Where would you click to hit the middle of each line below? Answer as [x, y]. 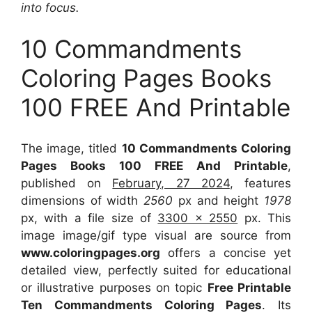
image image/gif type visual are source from [156, 235]
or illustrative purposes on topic [114, 287]
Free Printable [249, 287]
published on [67, 183]
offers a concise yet [226, 252]
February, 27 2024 [171, 183]
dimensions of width [83, 200]
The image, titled [71, 148]
